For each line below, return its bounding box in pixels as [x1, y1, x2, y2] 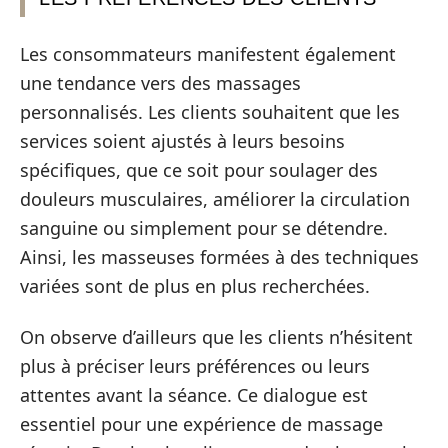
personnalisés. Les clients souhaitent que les [20, 99, 400, 124]
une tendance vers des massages [20, 70, 301, 95]
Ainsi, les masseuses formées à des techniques [20, 244, 419, 269]
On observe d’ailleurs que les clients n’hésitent [20, 325, 413, 349]
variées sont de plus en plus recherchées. [20, 273, 370, 298]
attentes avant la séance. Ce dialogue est [20, 383, 368, 407]
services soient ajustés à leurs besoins [20, 128, 345, 153]
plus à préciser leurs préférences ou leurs [20, 354, 370, 378]
